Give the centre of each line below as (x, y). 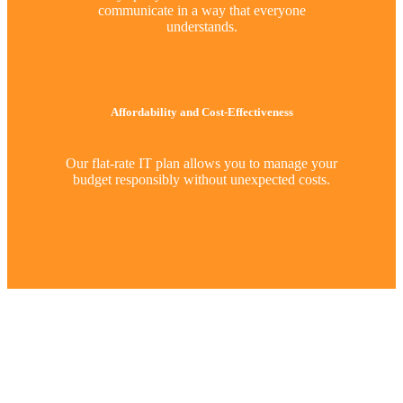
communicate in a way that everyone (201, 10)
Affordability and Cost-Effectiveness (201, 112)
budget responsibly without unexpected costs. (201, 180)
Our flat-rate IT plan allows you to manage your (201, 164)
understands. (201, 26)
